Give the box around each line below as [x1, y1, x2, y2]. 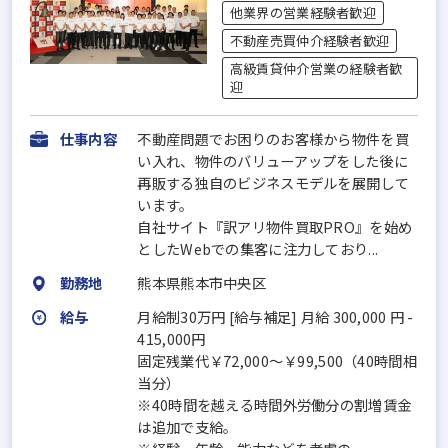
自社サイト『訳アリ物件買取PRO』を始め [137, 216, 413, 238]
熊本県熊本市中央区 [137, 272, 266, 294]
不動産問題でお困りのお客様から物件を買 [137, 128, 409, 150]
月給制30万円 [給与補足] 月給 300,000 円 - [137, 306, 414, 328]
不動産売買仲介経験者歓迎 [229, 30, 390, 50]
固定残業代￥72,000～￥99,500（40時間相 [137, 350, 417, 372]
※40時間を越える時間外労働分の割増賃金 [137, 394, 412, 416]
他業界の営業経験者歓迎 [229, 2, 376, 22]
